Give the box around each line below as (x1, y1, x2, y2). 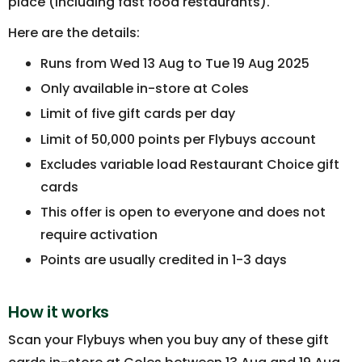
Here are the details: (8, 23, 140, 42)
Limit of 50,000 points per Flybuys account (40, 129, 316, 149)
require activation (40, 225, 158, 244)
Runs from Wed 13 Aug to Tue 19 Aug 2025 (40, 54, 309, 73)
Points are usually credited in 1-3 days (40, 250, 287, 270)
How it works (8, 301, 109, 324)
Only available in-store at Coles (40, 79, 249, 99)
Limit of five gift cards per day (40, 104, 235, 124)
